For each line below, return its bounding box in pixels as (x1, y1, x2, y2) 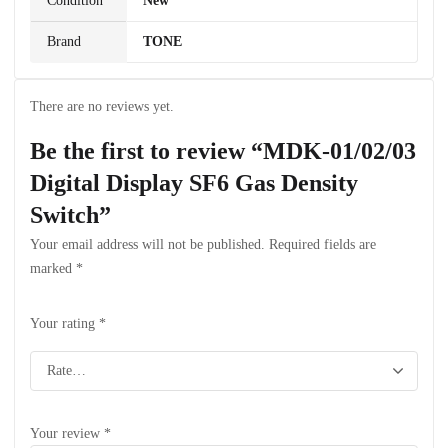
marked (30, 261, 76, 276)
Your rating (30, 316, 99, 331)
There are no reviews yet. (30, 99, 174, 114)
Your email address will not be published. (30, 237, 265, 252)
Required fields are (269, 237, 376, 252)
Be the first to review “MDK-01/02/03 (30, 138, 416, 164)
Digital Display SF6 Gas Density (30, 170, 358, 196)
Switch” (30, 202, 111, 228)
